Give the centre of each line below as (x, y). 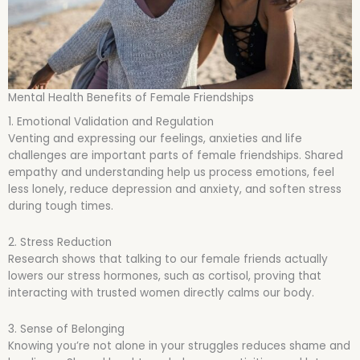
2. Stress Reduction (60, 243)
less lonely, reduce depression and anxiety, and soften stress (175, 190)
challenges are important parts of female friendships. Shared (176, 156)
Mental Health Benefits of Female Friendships (131, 97)
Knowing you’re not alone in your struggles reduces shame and (179, 346)
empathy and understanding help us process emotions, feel (171, 173)
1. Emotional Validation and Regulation (111, 122)
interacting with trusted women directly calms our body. (161, 293)
